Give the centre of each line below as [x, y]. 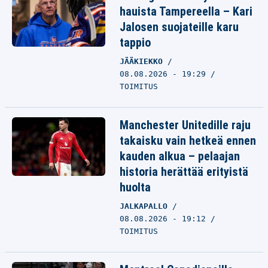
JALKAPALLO [146, 206]
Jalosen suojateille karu [179, 27]
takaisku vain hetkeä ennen [188, 141]
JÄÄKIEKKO [144, 61]
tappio [135, 42]
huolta [135, 187]
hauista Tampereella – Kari [186, 11]
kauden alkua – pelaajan [180, 156]
